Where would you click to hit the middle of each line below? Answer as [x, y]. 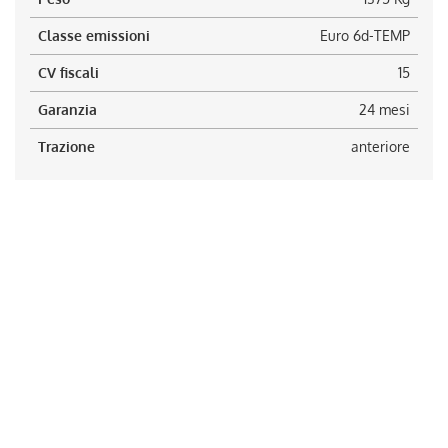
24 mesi [384, 109]
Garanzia [67, 109]
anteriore [380, 146]
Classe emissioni [94, 35]
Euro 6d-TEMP [365, 35]
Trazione [66, 146]
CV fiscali [68, 72]
